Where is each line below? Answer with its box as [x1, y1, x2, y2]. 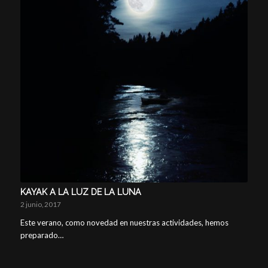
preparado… [20, 230, 63, 240]
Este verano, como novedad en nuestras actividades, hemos [20, 218, 229, 228]
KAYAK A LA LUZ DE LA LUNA [20, 187, 141, 197]
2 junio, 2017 [20, 200, 61, 209]
